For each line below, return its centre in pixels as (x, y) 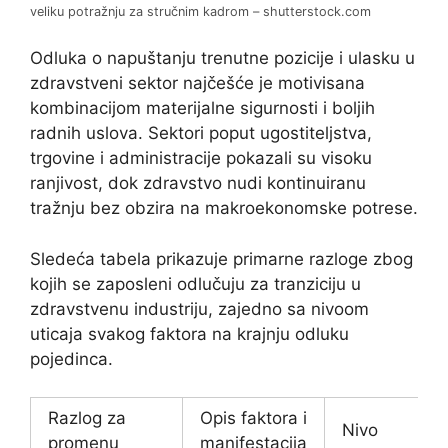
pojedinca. (71, 358)
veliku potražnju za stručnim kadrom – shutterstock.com (200, 11)
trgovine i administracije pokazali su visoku (201, 158)
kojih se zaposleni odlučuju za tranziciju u (195, 283)
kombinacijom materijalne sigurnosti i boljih (202, 108)
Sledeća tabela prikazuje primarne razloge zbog (221, 258)
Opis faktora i (253, 418)
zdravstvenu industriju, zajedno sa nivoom (199, 308)
